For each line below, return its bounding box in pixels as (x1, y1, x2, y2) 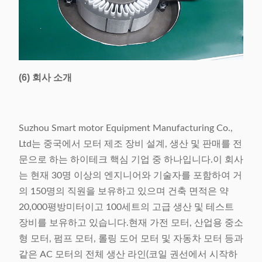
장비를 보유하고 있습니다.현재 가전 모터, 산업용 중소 (19, 218, 243, 228)
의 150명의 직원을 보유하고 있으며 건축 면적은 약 (19, 187, 229, 196)
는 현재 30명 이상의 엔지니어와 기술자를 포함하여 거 (19, 171, 242, 181)
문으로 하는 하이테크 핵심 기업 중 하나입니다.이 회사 (19, 155, 243, 165)
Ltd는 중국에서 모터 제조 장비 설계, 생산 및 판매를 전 (19, 139, 242, 149)
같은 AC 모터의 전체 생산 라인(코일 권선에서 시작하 (19, 250, 237, 260)
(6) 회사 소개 (19, 73, 72, 83)
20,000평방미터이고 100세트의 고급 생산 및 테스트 (19, 202, 234, 212)
